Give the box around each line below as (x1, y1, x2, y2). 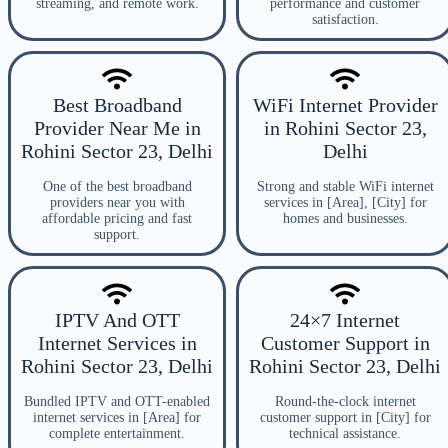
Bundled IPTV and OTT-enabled (24, 394, 210, 409)
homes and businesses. (282, 211, 408, 226)
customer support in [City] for (259, 410, 431, 425)
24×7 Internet (290, 309, 400, 331)
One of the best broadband (42, 179, 192, 194)
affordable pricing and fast (42, 211, 192, 226)
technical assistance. (289, 426, 401, 441)
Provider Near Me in (33, 117, 201, 139)
